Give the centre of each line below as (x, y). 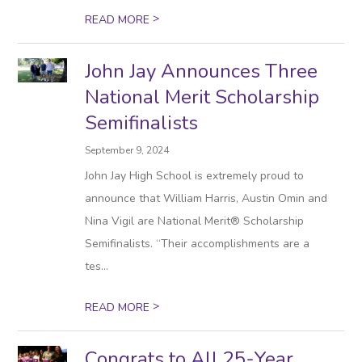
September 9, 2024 (127, 150)
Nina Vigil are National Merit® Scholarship (195, 221)
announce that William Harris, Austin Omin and (206, 198)
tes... (97, 266)
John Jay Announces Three (202, 71)
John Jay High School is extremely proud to (195, 176)
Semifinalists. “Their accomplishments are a (198, 244)
